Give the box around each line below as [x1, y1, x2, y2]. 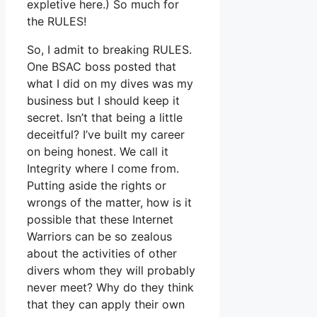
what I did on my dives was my [27, 76, 193, 91]
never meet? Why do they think [27, 279, 194, 294]
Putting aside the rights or [27, 178, 166, 192]
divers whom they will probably [27, 263, 195, 277]
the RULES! [27, 13, 86, 28]
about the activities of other [27, 246, 177, 260]
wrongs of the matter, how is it [27, 195, 192, 209]
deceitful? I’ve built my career [27, 127, 185, 142]
